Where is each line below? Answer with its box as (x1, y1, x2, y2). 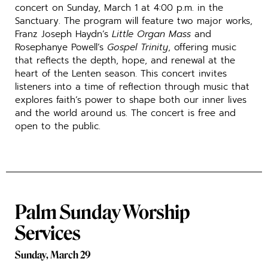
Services (15, 221, 81, 245)
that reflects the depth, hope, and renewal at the (15, 53, 235, 68)
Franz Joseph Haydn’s (15, 27, 112, 41)
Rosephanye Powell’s (15, 40, 107, 54)
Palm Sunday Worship (15, 200, 190, 224)
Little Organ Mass (112, 27, 191, 41)
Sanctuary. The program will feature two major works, (15, 14, 252, 28)
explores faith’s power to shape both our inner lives (15, 93, 246, 107)
